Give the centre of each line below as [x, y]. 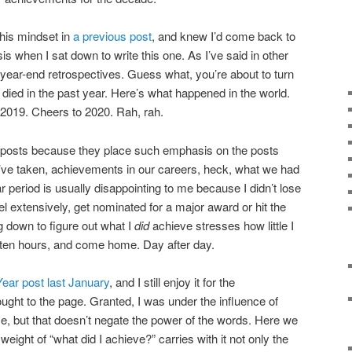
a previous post [112, 36]
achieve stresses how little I [223, 225]
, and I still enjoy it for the [172, 282]
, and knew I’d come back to [224, 36]
